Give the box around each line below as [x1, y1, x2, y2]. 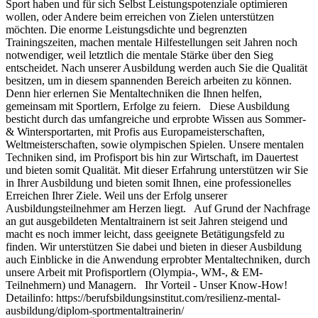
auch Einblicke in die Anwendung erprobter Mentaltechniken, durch [6, 253, 310, 266]
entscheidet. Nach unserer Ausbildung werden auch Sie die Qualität [6, 62, 307, 75]
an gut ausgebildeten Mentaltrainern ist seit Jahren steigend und [6, 215, 287, 228]
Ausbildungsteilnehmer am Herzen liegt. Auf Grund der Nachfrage [6, 202, 310, 215]
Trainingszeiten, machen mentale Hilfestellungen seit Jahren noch [6, 36, 297, 49]
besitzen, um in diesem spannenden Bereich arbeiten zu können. [6, 75, 292, 87]
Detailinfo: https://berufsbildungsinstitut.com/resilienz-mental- [6, 292, 280, 305]
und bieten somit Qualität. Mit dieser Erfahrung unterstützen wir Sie [6, 164, 308, 177]
